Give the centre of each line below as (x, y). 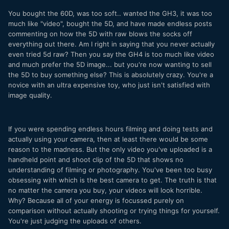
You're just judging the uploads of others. (75, 221)
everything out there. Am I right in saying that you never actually (111, 44)
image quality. (30, 95)
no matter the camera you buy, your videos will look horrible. (105, 190)
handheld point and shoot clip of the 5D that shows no (96, 159)
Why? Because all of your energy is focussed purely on (96, 200)
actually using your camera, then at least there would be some (108, 139)
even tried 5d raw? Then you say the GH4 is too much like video (111, 54)
